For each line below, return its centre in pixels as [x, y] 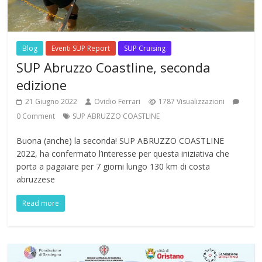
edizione [42, 85]
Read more [41, 203]
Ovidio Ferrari [118, 101]
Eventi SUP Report [81, 48]
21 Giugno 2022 [51, 101]
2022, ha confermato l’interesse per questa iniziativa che [123, 153]
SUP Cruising [145, 48]
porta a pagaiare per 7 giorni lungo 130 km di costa [113, 166]
